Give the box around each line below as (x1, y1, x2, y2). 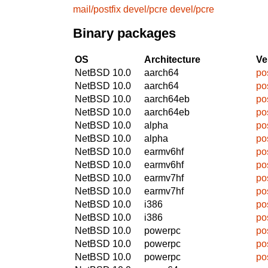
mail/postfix (73, 4, 121, 14)
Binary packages (73, 26, 176, 41)
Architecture (144, 54, 200, 65)
